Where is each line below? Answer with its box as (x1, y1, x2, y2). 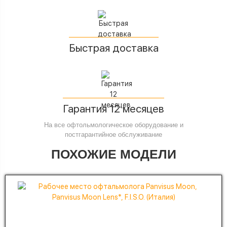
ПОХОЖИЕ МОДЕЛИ (51, 146, 176, 161)
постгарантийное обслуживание (65, 130, 162, 138)
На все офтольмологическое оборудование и (44, 121, 183, 129)
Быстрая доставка (68, 41, 159, 54)
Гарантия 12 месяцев (63, 102, 164, 115)
